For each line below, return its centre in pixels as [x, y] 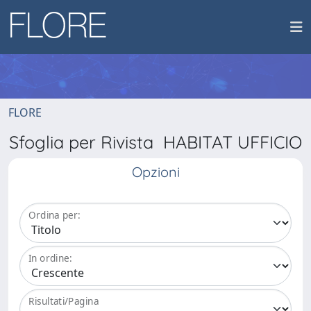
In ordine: [50, 258]
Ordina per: [54, 215]
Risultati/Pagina [64, 301]
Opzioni [155, 172]
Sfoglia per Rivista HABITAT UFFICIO [155, 142]
